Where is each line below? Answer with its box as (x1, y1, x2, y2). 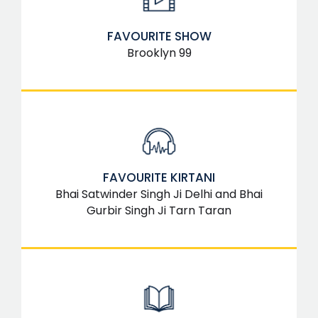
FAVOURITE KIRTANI (103, 168, 215, 186)
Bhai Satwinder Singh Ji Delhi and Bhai (55, 185, 263, 202)
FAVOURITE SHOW (106, 27, 212, 45)
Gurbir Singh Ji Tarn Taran (87, 202, 231, 219)
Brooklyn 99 (126, 44, 192, 61)
